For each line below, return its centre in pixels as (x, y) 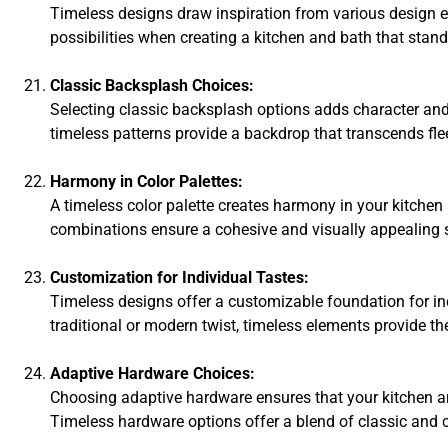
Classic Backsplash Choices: (152, 85)
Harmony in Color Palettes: (146, 181)
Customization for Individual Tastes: (179, 277)
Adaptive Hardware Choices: (152, 373)
